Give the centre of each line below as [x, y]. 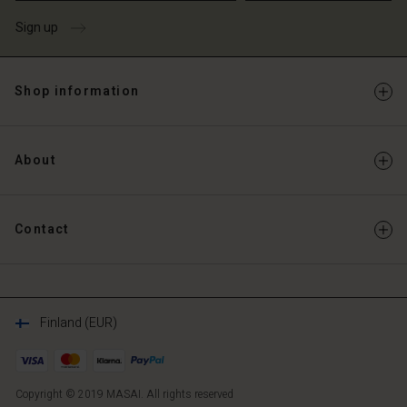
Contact [42, 229]
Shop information [77, 91]
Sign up [37, 28]
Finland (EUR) [79, 323]
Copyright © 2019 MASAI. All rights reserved [124, 394]
